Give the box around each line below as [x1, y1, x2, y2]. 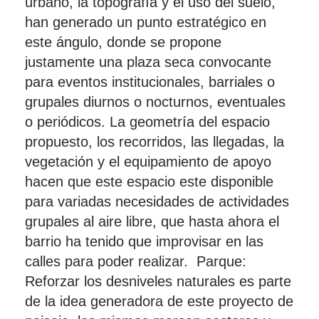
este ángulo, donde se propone [25, 34, 221, 50]
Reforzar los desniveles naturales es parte [25, 273, 291, 289]
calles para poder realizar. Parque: [25, 253, 246, 269]
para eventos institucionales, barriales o [25, 74, 275, 90]
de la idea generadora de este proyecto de [25, 293, 293, 309]
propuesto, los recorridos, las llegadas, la [25, 134, 284, 150]
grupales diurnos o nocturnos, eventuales [25, 94, 286, 110]
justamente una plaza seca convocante [25, 54, 271, 70]
